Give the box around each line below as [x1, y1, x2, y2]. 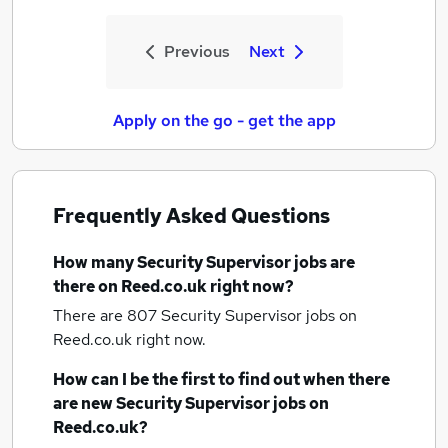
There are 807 [53, 305, 161, 326]
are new [53, 393, 116, 414]
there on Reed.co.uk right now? [53, 276, 294, 297]
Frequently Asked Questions [53, 203, 330, 229]
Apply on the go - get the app [112, 110, 336, 131]
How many [53, 252, 137, 273]
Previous [163, 41, 230, 62]
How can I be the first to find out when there [53, 369, 390, 390]
